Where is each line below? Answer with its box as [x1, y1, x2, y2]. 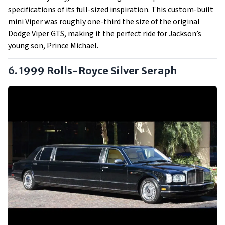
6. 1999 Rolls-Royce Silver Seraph [8, 64, 177, 77]
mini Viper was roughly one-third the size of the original [8, 16, 200, 27]
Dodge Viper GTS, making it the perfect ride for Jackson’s [8, 28, 201, 39]
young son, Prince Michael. [8, 40, 98, 51]
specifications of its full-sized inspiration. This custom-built [8, 4, 213, 15]
